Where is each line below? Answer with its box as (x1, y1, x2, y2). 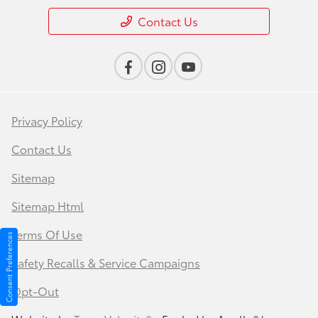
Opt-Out (11, 283, 59, 300)
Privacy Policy (11, 112, 82, 129)
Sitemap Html (11, 197, 84, 214)
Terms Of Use (11, 226, 82, 243)
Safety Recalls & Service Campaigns (11, 254, 200, 271)
